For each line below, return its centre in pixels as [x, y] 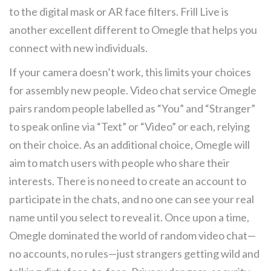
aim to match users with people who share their [119, 163]
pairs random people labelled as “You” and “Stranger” [132, 108]
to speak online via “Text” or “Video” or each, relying [129, 126]
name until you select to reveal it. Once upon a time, [129, 217]
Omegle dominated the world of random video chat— [132, 235]
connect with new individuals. [78, 48]
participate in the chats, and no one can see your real [132, 199]
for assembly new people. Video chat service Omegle [133, 90]
